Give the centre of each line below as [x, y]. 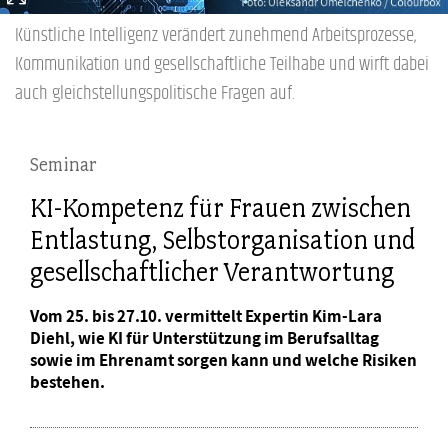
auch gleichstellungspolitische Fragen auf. [154, 93]
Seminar [63, 163]
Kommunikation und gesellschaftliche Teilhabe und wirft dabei [222, 64]
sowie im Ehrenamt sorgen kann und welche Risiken [223, 359]
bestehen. [67, 381]
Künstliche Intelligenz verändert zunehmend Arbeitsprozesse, [215, 35]
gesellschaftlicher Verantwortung [212, 271]
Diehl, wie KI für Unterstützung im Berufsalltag [204, 337]
